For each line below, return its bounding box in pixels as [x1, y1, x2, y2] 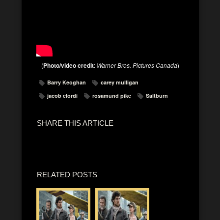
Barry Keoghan [47, 78, 86, 86]
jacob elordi [47, 91, 78, 99]
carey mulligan [101, 78, 138, 86]
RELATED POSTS [37, 170, 97, 179]
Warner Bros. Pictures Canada [96, 60, 177, 69]
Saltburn [146, 91, 168, 99]
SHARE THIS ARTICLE [37, 118, 113, 127]
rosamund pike [92, 91, 131, 99]
